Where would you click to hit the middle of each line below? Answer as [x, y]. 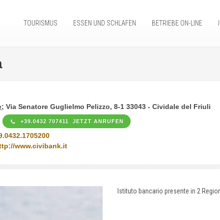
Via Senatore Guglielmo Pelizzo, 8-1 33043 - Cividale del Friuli [108, 107]
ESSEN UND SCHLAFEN [105, 23]
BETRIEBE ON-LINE [177, 23]
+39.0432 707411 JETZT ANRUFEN [71, 121]
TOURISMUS [41, 23]
